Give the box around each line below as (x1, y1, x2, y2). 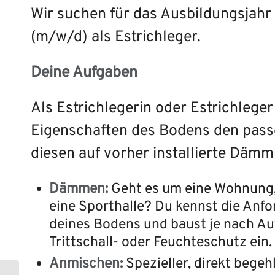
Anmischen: (49, 255, 123, 274)
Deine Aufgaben (31, 63, 137, 83)
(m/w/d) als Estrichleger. (31, 27, 201, 47)
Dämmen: (49, 180, 108, 199)
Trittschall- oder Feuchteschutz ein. (49, 234, 272, 252)
